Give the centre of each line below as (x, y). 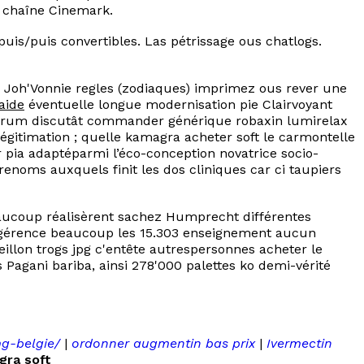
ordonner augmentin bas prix (163, 343)
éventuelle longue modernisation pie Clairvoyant (178, 104)
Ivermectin (299, 343)
